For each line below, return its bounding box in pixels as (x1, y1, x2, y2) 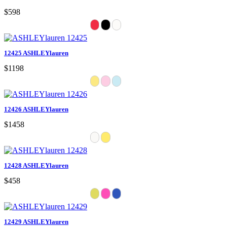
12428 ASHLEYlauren (4, 161, 68, 169)
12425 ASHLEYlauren (4, 49, 68, 57)
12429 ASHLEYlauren (4, 217, 68, 225)
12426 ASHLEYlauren (4, 105, 68, 113)
